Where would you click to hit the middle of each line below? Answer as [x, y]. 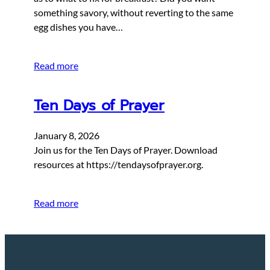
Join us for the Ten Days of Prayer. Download [126, 150]
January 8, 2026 [67, 136]
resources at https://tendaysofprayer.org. [118, 165]
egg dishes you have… [78, 27]
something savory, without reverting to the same [133, 13]
